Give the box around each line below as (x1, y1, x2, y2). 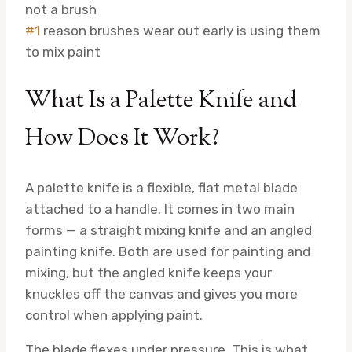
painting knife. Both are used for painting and (25, 243, 310, 259)
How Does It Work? (25, 121, 219, 156)
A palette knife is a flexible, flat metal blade (25, 179, 298, 196)
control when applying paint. (25, 306, 203, 323)
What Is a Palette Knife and (25, 83, 297, 118)
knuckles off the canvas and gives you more (25, 285, 298, 302)
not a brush (25, 2, 97, 18)
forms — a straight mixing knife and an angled (25, 222, 312, 238)
